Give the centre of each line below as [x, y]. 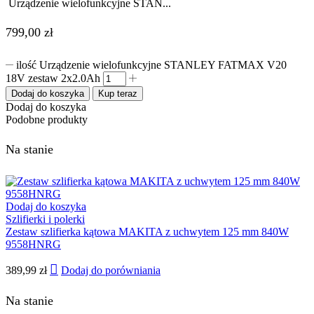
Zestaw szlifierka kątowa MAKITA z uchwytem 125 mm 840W [147, 232]
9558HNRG [33, 245]
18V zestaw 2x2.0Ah [53, 78]
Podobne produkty [47, 120]
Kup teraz [118, 94]
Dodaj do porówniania [111, 270]
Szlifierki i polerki [45, 219]
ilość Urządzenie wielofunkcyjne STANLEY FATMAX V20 [152, 65]
